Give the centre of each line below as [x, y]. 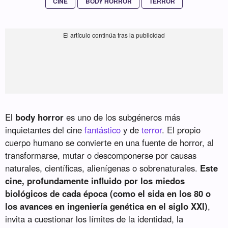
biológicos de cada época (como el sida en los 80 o [108, 193]
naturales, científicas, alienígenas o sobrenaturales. [102, 168]
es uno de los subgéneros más [122, 117]
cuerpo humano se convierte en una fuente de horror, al [110, 142]
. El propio [181, 130]
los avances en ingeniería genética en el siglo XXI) [107, 206]
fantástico [103, 130]
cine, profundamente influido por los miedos [95, 180]
